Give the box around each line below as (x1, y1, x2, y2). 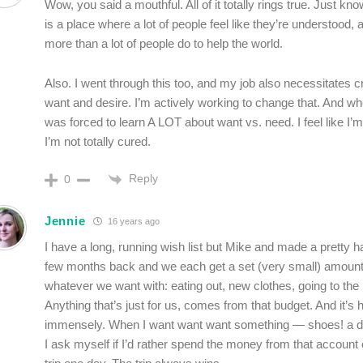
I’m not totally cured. (45, 135, 151, 149)
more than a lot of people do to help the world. (45, 36, 283, 51)
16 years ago (105, 216, 160, 227)
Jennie (45, 214, 86, 228)
